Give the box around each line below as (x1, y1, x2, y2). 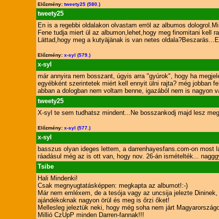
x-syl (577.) (64, 125, 90, 131)
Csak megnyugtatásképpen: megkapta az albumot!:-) (37, 182, 188, 189)
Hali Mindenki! (37, 175, 78, 182)
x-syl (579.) (64, 52, 90, 58)
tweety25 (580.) (64, 1, 100, 7)
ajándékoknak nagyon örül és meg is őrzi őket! (37, 197, 170, 204)
